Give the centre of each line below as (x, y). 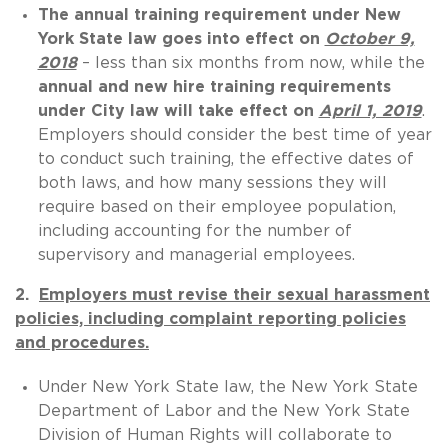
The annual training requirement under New (219, 14)
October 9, (369, 38)
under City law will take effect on (178, 110)
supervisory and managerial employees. (196, 254)
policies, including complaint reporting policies (210, 318)
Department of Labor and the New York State (223, 410)
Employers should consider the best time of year (234, 134)
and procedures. (82, 342)
